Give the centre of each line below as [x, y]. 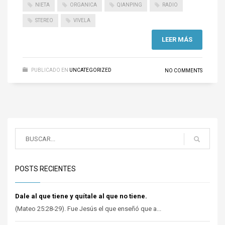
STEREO [44, 21]
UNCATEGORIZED [90, 70]
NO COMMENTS [184, 71]
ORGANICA [83, 5]
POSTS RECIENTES [45, 169]
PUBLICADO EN [50, 70]
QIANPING [130, 5]
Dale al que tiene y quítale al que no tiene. [81, 196]
